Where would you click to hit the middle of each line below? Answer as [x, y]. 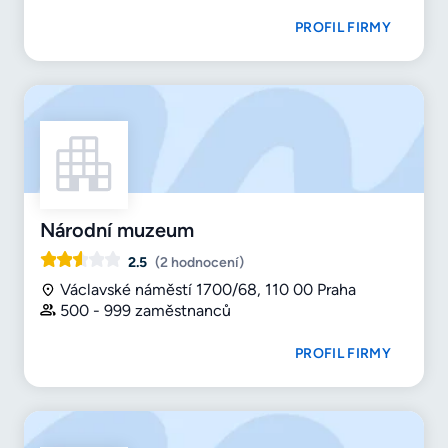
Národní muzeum [117, 230]
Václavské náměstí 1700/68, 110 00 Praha [208, 290]
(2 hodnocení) [199, 263]
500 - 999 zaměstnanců [145, 310]
